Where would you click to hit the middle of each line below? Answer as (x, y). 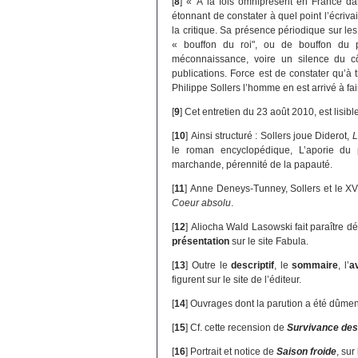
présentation (201, 242)
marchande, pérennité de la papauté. (253, 165)
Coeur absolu (202, 203)
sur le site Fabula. (269, 242)
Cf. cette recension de (239, 328)
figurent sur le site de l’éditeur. (237, 280)
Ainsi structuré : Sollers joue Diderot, (271, 136)
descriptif (253, 266)
